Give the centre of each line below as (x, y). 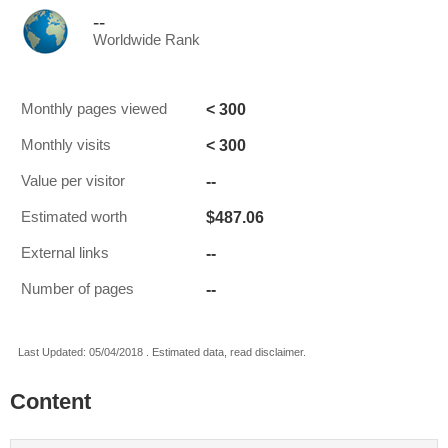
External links (65, 253)
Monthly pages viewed (94, 109)
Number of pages (77, 289)
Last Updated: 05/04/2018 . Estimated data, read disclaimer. (162, 352)
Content (50, 401)
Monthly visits (66, 145)
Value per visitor (73, 181)
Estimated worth (74, 217)
